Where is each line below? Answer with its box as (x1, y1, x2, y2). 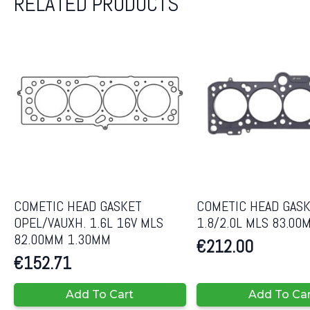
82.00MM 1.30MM (14, 230, 111, 249)
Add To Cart (66, 288, 134, 302)
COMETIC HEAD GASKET (14, 197, 142, 216)
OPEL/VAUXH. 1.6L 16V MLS (14, 214, 163, 232)
